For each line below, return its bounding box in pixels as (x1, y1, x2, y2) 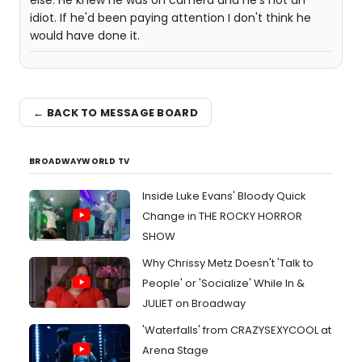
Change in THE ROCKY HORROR (142, 208, 302, 224)
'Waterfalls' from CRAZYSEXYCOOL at (142, 322, 331, 338)
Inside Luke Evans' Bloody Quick (142, 188, 306, 204)
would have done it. (30, 27, 140, 44)
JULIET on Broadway (142, 296, 246, 311)
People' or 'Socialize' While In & (142, 276, 305, 291)
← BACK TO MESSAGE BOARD (33, 104, 198, 120)
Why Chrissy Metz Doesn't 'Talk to (142, 255, 314, 271)
